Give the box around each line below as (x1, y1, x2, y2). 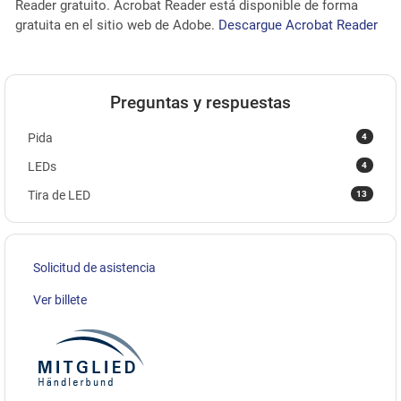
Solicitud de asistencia (33, 260, 156, 275)
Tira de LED (28, 187, 90, 202)
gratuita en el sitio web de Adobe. (14, 16, 218, 33)
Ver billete (33, 292, 87, 307)
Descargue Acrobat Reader (218, 16, 378, 33)
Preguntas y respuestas (110, 92, 291, 114)
